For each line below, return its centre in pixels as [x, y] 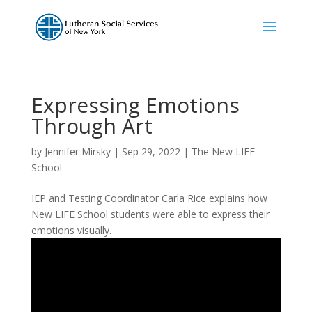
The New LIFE [223, 151]
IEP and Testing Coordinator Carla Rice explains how [149, 198]
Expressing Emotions [135, 105]
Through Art [92, 126]
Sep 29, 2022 [151, 151]
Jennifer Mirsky [77, 151]
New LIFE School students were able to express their [150, 214]
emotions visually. [71, 230]
